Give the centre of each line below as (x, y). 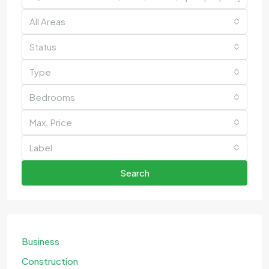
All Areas (47, 21)
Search (134, 172)
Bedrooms (52, 97)
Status (43, 46)
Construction (50, 261)
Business (41, 241)
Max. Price (51, 122)
